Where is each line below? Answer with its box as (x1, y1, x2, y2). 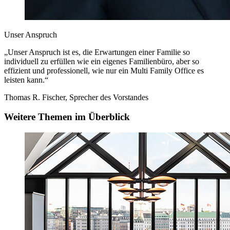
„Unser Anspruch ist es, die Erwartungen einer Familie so (4, 47, 190, 56)
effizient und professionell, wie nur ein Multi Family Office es (4, 66, 204, 75)
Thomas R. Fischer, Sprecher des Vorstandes (4, 92, 148, 102)
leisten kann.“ (4, 75, 48, 84)
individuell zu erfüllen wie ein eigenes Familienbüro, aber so (4, 56, 199, 66)
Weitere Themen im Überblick (4, 111, 130, 123)
